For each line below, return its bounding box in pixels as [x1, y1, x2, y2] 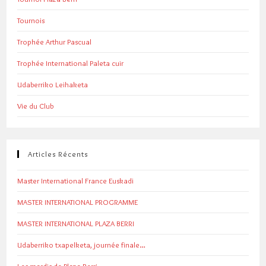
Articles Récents [28, 148, 88, 159]
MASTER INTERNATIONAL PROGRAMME [17, 197, 138, 207]
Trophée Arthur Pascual [17, 36, 92, 46]
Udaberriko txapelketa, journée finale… [17, 239, 146, 249]
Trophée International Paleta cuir [17, 58, 124, 68]
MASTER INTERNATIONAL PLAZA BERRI [17, 218, 135, 228]
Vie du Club [17, 100, 54, 110]
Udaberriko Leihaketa [17, 79, 88, 89]
